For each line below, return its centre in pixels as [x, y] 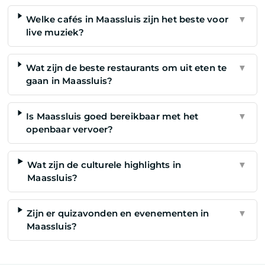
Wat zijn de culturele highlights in [104, 164]
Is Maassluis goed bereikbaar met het [112, 116]
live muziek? [55, 32]
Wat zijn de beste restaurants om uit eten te [126, 67]
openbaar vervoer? [70, 129]
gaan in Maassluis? [69, 80]
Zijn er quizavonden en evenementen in [118, 213]
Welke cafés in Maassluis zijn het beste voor [127, 19]
